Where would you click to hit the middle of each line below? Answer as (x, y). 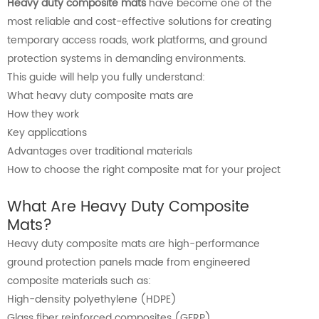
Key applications (47, 133)
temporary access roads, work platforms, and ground (137, 41)
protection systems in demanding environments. (126, 59)
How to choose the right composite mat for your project (144, 170)
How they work (43, 115)
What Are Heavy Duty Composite (128, 208)
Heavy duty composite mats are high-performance (134, 244)
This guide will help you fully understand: (106, 78)
